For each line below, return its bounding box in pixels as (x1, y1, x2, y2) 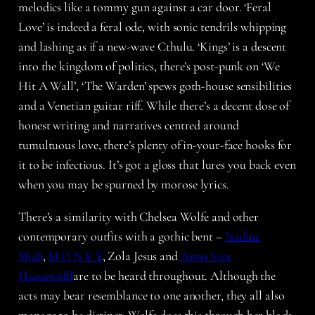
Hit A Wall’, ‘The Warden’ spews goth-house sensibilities (18, 77, 292, 94)
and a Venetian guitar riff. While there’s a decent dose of (18, 97, 290, 113)
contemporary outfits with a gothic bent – (18, 228, 225, 244)
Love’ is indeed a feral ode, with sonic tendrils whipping (18, 18, 287, 34)
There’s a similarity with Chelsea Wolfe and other (18, 208, 259, 224)
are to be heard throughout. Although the (73, 267, 276, 283)
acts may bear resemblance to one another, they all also (18, 287, 285, 303)
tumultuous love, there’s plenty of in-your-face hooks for (18, 136, 292, 153)
